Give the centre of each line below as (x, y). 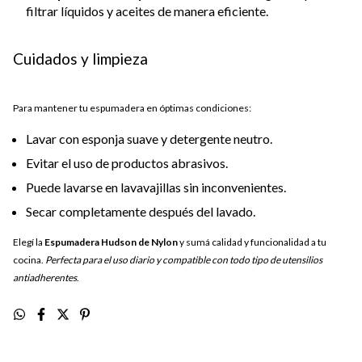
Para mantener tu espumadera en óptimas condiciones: (132, 107)
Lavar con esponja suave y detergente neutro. (149, 138)
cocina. (29, 259)
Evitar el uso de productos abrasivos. (127, 162)
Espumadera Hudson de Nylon (111, 242)
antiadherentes (45, 277)
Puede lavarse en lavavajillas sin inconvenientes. (156, 187)
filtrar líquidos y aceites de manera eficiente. (147, 11)
